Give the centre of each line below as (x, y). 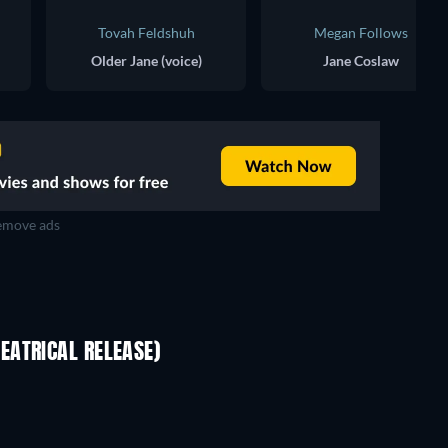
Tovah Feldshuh (146, 32)
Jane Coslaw (361, 60)
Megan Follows (361, 32)
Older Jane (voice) (146, 60)
